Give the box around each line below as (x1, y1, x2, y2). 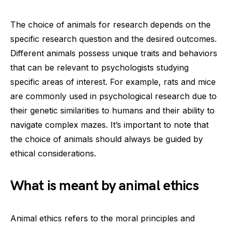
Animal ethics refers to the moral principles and (10, 213, 195, 223)
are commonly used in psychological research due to (10, 91, 217, 101)
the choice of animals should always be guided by (10, 134, 203, 144)
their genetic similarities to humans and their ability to (10, 105, 215, 116)
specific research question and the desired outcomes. (10, 34, 217, 44)
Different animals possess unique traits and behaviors (10, 48, 217, 58)
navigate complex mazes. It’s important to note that (10, 120, 209, 130)
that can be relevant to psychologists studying (10, 62, 189, 73)
